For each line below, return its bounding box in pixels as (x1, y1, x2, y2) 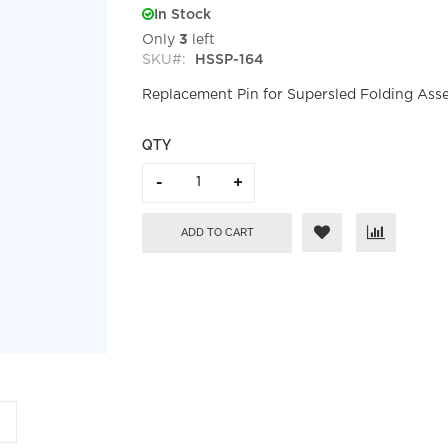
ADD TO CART (180, 225, 254, 239)
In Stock (154, 7, 212, 22)
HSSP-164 (195, 52, 265, 67)
